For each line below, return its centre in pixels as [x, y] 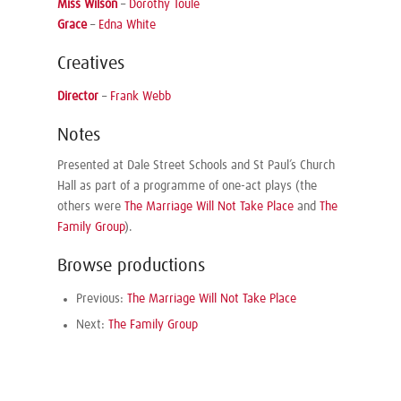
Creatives [91, 63]
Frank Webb [141, 96]
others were [91, 206]
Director [78, 96]
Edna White [127, 25]
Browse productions [131, 265]
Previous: [102, 299]
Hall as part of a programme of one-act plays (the [187, 186]
